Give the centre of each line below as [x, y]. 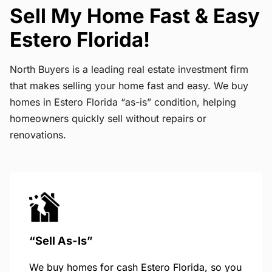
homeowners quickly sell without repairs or [108, 118]
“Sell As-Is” [61, 240]
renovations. [38, 134]
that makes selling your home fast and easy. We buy [129, 85]
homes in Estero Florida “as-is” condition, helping [123, 102]
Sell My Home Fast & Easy [135, 15]
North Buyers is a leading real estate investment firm [129, 69]
